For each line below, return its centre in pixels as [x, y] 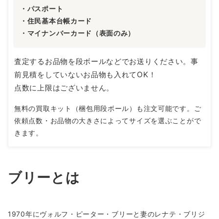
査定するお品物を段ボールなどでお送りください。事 [106, 61]
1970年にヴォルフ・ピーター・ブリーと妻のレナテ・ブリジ [107, 214]
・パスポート [42, 8]
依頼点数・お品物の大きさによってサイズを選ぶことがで [108, 120]
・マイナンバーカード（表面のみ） [78, 33]
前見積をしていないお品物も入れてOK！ [85, 74]
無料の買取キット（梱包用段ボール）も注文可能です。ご [108, 108]
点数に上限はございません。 [64, 88]
